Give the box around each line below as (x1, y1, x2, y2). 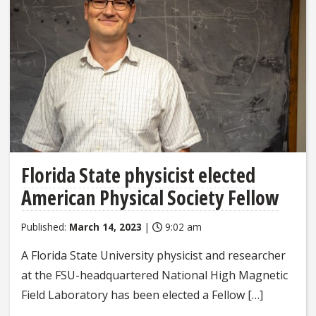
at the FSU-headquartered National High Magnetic (21, 267, 288, 283)
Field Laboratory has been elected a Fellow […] (21, 286, 263, 303)
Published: (21, 219, 69, 233)
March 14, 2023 (69, 219, 142, 233)
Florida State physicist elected (21, 161, 255, 188)
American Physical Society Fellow (21, 183, 279, 211)
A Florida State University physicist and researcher (21, 247, 286, 263)
